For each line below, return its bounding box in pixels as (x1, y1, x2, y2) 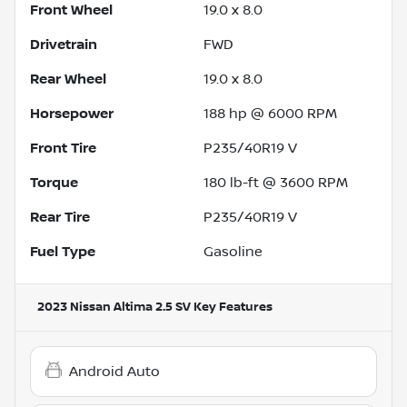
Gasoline (203, 243, 263, 260)
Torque (30, 174, 78, 191)
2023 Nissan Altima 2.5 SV (37, 299, 191, 314)
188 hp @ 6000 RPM (203, 104, 337, 122)
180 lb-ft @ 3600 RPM (203, 174, 348, 191)
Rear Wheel (30, 70, 106, 87)
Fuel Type (30, 243, 95, 260)
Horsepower (30, 104, 114, 122)
